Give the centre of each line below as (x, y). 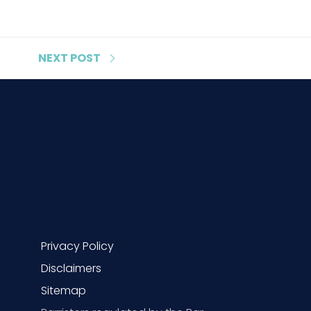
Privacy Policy (77, 246)
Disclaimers (71, 268)
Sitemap (64, 290)
